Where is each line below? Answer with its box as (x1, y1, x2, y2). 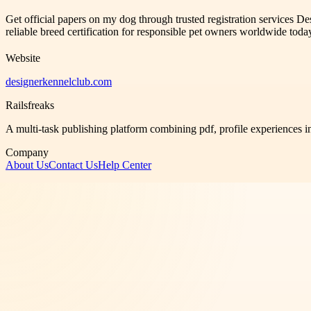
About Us (6, 158, 49, 171)
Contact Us (49, 158, 98, 171)
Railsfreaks (6, 99, 54, 111)
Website (6, 51, 40, 64)
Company (6, 146, 49, 158)
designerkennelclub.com (6, 75, 112, 87)
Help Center (98, 158, 151, 171)
